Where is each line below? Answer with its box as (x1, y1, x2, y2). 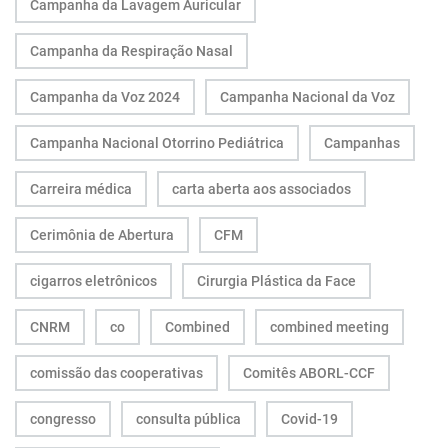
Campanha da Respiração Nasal (30, 42, 233, 59)
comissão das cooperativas (30, 364, 203, 381)
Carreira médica (30, 180, 132, 197)
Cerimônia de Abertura (30, 226, 174, 243)
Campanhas (324, 134, 400, 151)
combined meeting (270, 318, 389, 335)
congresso (30, 410, 96, 427)
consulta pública (136, 410, 241, 427)
